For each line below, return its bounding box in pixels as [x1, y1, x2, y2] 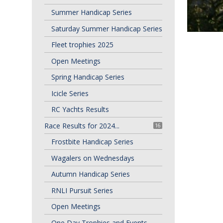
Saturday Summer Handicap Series [51, 23, 162, 33]
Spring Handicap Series [51, 72, 124, 82]
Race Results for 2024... [44, 120, 119, 130]
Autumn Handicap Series [51, 169, 130, 179]
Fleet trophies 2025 [51, 40, 113, 49]
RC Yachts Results [51, 105, 109, 114]
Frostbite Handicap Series [51, 137, 133, 146]
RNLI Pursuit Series [51, 185, 113, 195]
